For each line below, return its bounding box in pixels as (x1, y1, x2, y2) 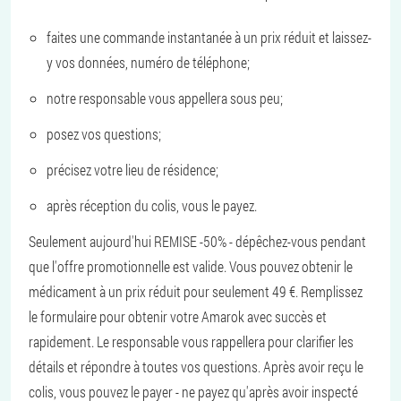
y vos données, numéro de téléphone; (47, 53, 250, 72)
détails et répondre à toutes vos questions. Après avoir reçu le (29, 357, 363, 376)
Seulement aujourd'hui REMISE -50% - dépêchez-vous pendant (29, 232, 366, 251)
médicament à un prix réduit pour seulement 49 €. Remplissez (29, 282, 363, 301)
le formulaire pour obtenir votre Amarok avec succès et (29, 307, 327, 326)
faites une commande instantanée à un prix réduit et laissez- (47, 28, 371, 47)
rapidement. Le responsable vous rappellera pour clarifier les (29, 332, 354, 351)
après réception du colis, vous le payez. (47, 196, 257, 215)
